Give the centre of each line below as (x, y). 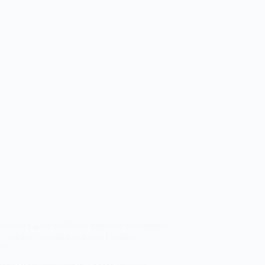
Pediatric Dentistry (77, 190)
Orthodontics (110, 179)
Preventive (135, 190)
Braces (155, 169)
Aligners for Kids (105, 169)
